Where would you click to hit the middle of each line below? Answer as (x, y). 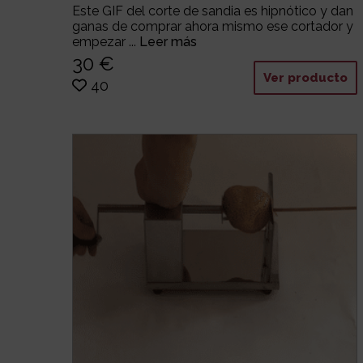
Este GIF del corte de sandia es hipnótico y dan (213, 11)
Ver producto (306, 77)
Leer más (169, 42)
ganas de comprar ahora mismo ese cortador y (213, 27)
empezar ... (106, 42)
